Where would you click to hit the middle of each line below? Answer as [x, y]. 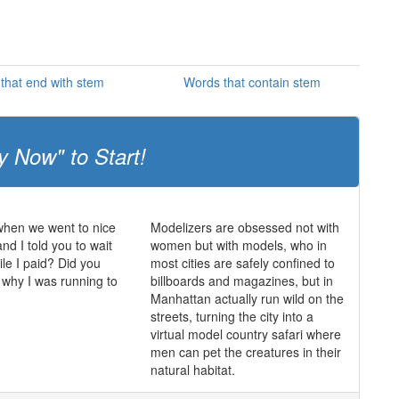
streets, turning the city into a [232, 316]
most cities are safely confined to [242, 263]
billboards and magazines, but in [241, 281]
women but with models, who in [238, 245]
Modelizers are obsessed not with [244, 227]
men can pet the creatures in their [245, 352]
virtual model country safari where [245, 334]
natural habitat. [192, 370]
